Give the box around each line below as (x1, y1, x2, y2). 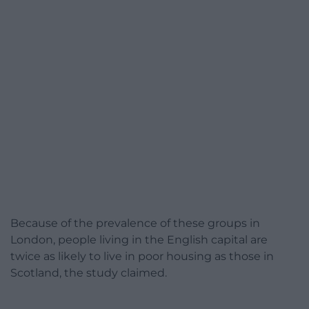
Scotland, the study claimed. (10, 266, 167, 280)
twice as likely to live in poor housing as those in (10, 250, 274, 263)
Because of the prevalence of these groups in (10, 217, 260, 230)
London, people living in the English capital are (10, 233, 268, 247)
